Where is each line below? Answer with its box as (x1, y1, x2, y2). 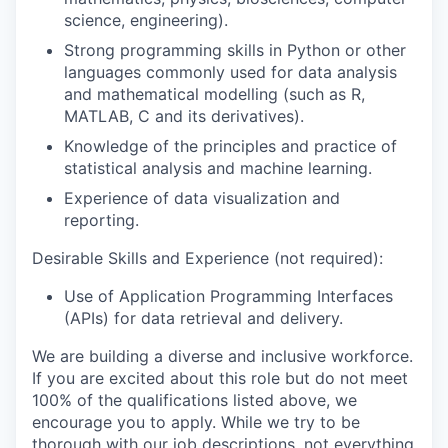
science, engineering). (64, 9, 228, 30)
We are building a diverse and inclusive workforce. (32, 345, 413, 366)
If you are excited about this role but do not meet (32, 367, 408, 388)
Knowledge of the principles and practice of (64, 135, 397, 156)
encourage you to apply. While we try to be (32, 411, 360, 432)
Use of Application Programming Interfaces (64, 285, 393, 306)
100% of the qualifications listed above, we (32, 389, 357, 410)
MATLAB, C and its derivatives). (64, 105, 304, 126)
